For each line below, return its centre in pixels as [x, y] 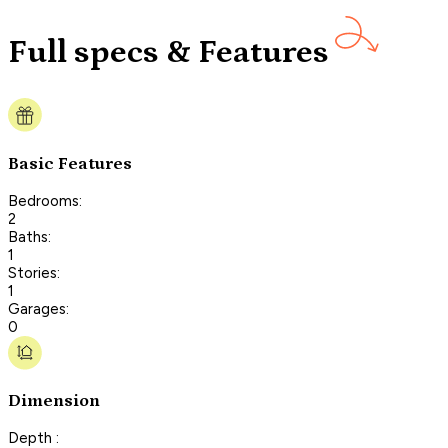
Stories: [34, 272]
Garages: [38, 308]
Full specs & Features [168, 53]
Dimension [54, 401]
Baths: [29, 236]
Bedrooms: [45, 200]
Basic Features [70, 163]
